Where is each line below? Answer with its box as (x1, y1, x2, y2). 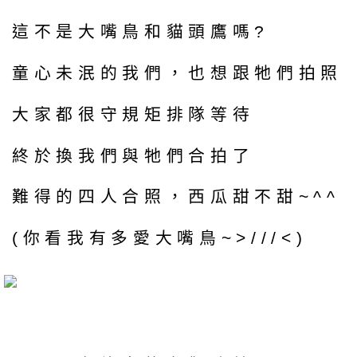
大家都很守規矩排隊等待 (12, 104, 255, 124)
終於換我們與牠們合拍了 (12, 146, 255, 165)
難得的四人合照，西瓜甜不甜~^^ (12, 187, 340, 206)
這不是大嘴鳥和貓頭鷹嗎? (12, 22, 269, 41)
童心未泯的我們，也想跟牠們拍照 (12, 63, 343, 82)
